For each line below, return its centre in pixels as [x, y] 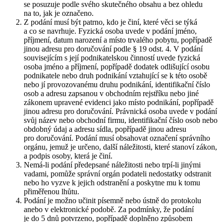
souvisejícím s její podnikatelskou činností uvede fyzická [112, 58]
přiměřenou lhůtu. [52, 192]
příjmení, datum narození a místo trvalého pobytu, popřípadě [118, 40]
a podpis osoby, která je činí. [68, 156]
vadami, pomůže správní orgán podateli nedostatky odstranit [117, 174]
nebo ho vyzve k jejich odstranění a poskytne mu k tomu [112, 183]
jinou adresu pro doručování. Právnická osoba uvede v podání [120, 111]
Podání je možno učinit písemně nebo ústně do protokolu [112, 201]
